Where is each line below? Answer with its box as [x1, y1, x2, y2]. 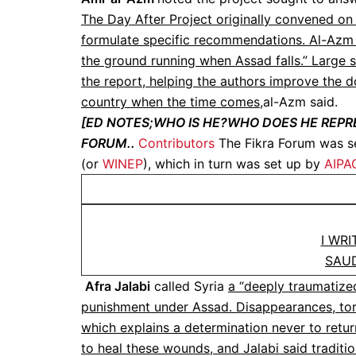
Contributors [138, 135, 215, 151]
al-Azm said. [263, 94, 338, 110]
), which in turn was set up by [143, 156, 324, 172]
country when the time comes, [81, 94, 263, 110]
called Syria [150, 278, 228, 294]
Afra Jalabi [85, 278, 150, 294]
